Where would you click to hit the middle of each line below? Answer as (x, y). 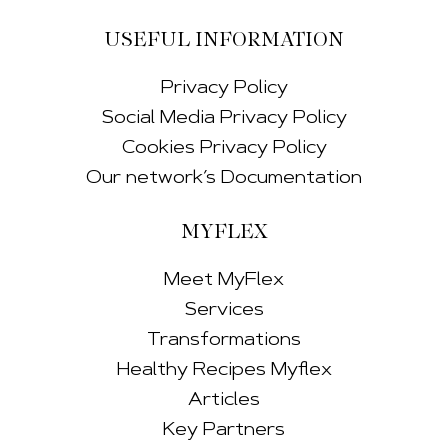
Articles (224, 400)
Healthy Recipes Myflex (224, 370)
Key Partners (224, 430)
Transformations (224, 340)
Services (224, 310)
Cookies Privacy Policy (224, 148)
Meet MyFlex (224, 280)
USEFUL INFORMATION (224, 40)
